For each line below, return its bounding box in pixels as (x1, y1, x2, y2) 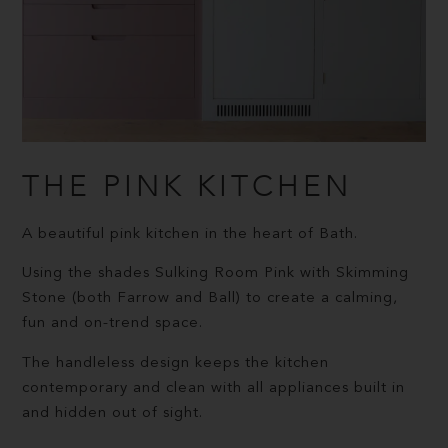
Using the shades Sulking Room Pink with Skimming (22, 266, 410, 282)
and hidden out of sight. (22, 405, 209, 421)
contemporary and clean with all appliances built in (22, 380, 406, 396)
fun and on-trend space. (22, 316, 204, 332)
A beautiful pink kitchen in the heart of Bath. (22, 227, 364, 242)
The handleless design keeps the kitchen (22, 355, 330, 371)
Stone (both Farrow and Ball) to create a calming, (22, 291, 399, 307)
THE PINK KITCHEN (22, 166, 353, 207)
